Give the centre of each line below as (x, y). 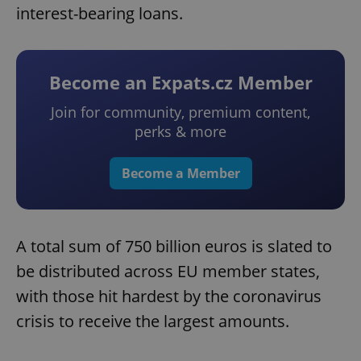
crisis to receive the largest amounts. (153, 322)
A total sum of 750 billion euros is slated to (174, 247)
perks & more (180, 132)
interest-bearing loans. (100, 14)
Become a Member (180, 174)
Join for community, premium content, (180, 112)
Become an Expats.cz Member (180, 83)
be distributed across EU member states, (168, 272)
